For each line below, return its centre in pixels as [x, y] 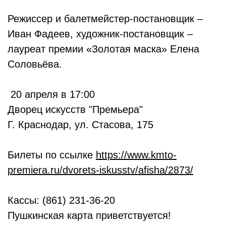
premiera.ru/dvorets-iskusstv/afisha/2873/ [100, 170]
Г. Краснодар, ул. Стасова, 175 [80, 125]
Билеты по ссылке [52, 155]
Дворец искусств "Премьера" [75, 110]
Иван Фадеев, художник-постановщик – [100, 34]
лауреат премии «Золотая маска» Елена [103, 49]
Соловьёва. [35, 64]
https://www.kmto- [136, 155]
